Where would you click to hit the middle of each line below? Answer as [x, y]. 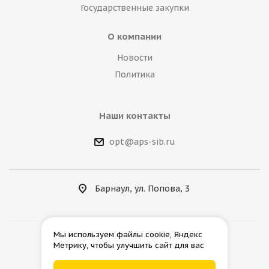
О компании [134, 36]
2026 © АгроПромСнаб [134, 246]
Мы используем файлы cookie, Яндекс [128, 234]
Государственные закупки [134, 8]
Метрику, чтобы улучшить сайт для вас [129, 245]
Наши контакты [134, 116]
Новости [134, 58]
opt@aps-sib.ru [142, 142]
